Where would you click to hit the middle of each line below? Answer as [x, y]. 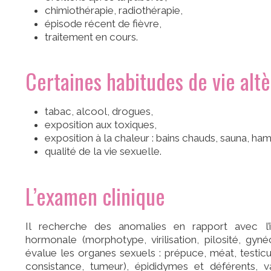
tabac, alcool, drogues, [100, 112]
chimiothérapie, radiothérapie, [114, 11]
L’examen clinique [95, 195]
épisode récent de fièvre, [103, 24]
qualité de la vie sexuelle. [103, 152]
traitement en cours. [92, 37]
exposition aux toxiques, [101, 125]
